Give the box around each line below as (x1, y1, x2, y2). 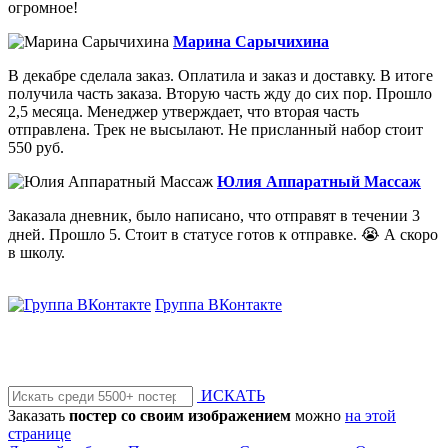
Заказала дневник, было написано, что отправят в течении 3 (8, 207, 420, 225)
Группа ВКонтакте (155, 296, 282, 314)
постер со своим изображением (69, 407, 291, 425)
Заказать (8, 407, 69, 425)
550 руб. (8, 139, 64, 157)
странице (8, 425, 71, 443)
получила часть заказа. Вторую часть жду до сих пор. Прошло (8, 85, 432, 103)
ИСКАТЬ (197, 387, 265, 405)
